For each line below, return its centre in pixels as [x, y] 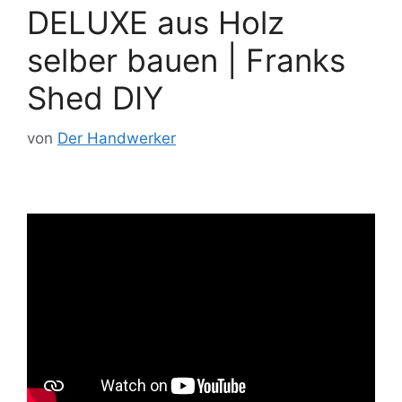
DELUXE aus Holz [156, 22]
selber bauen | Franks [186, 60]
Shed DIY [95, 98]
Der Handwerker [117, 138]
